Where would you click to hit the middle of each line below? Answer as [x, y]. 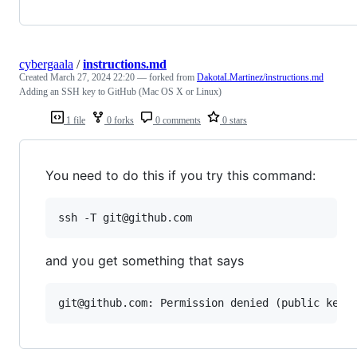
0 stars [233, 120]
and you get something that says [145, 260]
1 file [75, 120]
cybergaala [46, 64]
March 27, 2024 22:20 [92, 77]
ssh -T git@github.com [125, 217]
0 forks [119, 120]
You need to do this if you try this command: [180, 175]
